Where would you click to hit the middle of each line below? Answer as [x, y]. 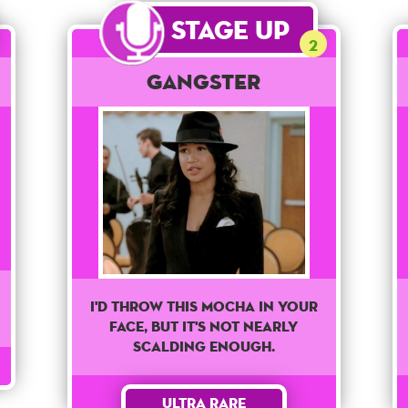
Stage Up [231, 30]
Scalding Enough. [204, 347]
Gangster [204, 82]
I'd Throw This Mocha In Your [204, 307]
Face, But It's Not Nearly [204, 327]
